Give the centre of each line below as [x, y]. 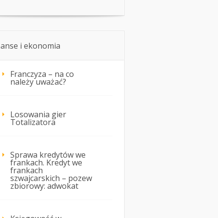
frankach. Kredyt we [46, 163]
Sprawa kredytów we [48, 155]
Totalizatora [33, 122]
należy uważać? [38, 82]
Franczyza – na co [42, 74]
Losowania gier [38, 115]
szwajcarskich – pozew [51, 178]
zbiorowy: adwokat [44, 186]
